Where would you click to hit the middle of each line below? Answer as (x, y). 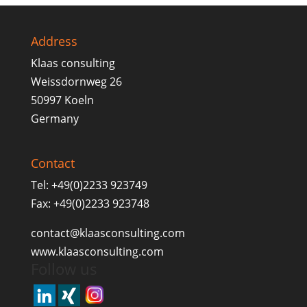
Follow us (64, 268)
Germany (54, 119)
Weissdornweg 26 (76, 82)
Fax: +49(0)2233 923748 (90, 203)
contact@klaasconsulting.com (108, 233)
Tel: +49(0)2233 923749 (89, 185)
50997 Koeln (62, 100)
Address (54, 41)
